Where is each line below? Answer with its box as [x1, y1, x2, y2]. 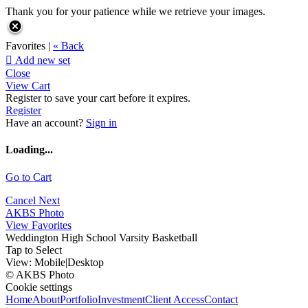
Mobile [34, 256, 65, 268]
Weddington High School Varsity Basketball [5, 231, 197, 243]
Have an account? [5, 117, 86, 129]
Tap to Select [5, 243, 62, 256]
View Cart [5, 80, 50, 91]
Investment [98, 293, 145, 305]
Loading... [5, 144, 53, 156]
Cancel [5, 194, 38, 206]
